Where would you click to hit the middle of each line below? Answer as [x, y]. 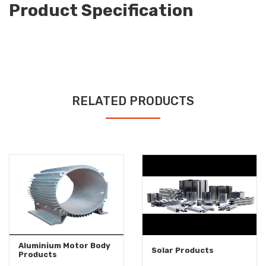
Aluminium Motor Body [64, 246]
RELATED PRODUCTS [133, 101]
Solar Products [183, 251]
